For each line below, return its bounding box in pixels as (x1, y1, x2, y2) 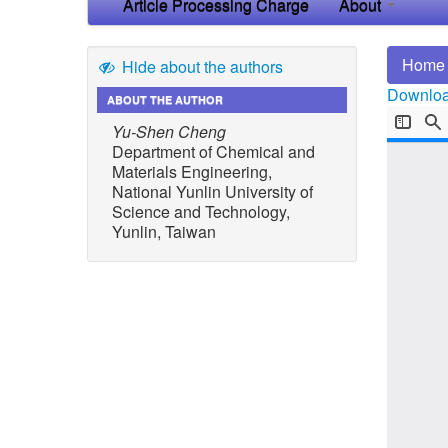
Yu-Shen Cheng (112, 119, 226, 143)
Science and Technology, (112, 199, 290, 223)
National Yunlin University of (112, 179, 313, 203)
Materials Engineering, (112, 159, 272, 183)
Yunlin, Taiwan (112, 219, 216, 243)
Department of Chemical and (112, 139, 315, 163)
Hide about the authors (117, 54, 283, 78)
